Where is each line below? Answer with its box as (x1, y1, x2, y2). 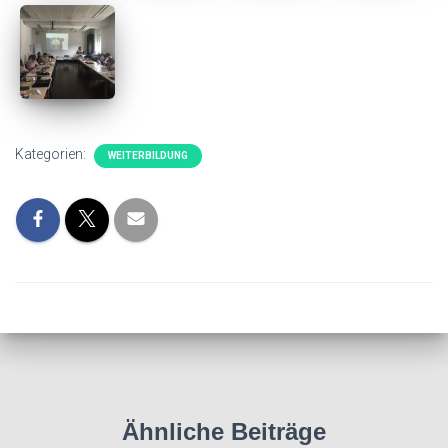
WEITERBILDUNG (108, 150, 188, 161)
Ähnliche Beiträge (122, 418, 326, 446)
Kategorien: (15, 146, 89, 162)
